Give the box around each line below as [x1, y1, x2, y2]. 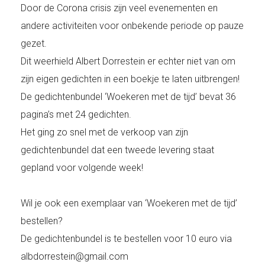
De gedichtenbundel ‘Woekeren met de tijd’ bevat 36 [21, 91, 236, 103]
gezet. [21, 38, 47, 50]
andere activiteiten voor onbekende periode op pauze [21, 20, 244, 32]
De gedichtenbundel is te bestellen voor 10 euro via [21, 233, 232, 245]
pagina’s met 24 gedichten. [21, 109, 131, 121]
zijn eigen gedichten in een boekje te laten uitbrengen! [21, 73, 240, 85]
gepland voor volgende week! [21, 162, 143, 174]
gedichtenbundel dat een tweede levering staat [21, 144, 214, 156]
